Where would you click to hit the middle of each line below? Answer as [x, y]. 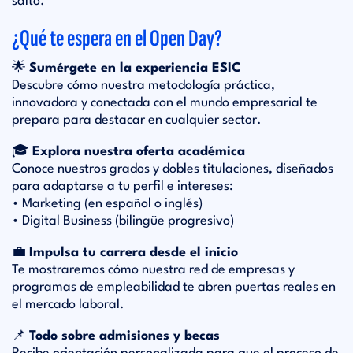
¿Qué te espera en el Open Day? [117, 39]
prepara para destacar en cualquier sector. [137, 120]
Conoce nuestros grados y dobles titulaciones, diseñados [173, 169]
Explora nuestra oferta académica [139, 152]
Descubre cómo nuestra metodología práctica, [143, 85]
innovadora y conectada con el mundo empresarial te [165, 103]
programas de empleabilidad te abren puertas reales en [174, 287]
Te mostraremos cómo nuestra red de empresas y [153, 270]
